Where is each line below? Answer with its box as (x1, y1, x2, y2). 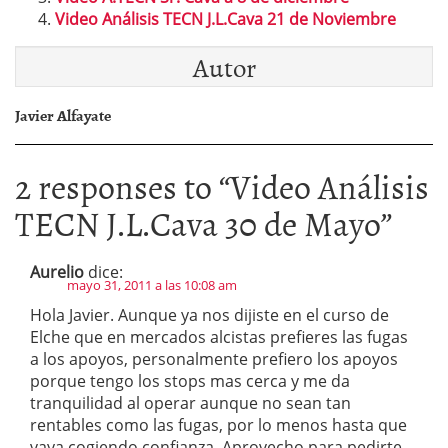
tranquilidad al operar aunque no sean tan (30, 392, 351, 414)
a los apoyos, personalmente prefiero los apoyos (30, 348, 398, 370)
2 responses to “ (15, 160, 230, 211)
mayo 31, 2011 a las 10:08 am (67, 276, 237, 294)
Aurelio (30, 261, 84, 283)
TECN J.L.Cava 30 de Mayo (15, 197, 381, 248)
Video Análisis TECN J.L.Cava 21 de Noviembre (55, 8, 396, 30)
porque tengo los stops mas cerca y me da (30, 370, 350, 392)
